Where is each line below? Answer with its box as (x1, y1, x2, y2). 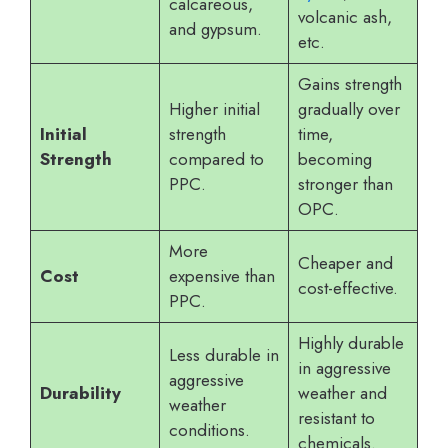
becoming (297, 147, 372, 172)
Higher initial (168, 97, 260, 122)
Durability (39, 381, 121, 406)
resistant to (297, 406, 375, 431)
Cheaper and (297, 251, 393, 276)
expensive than (168, 264, 275, 289)
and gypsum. (168, 17, 262, 42)
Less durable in (168, 343, 279, 368)
